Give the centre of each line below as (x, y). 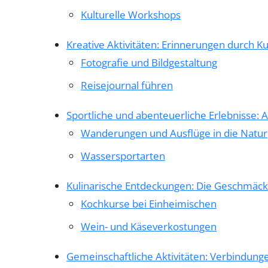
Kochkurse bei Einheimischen (149, 203)
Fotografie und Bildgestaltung (149, 62)
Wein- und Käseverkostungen (149, 226)
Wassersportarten (123, 156)
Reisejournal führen (127, 85)
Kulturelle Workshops (131, 14)
